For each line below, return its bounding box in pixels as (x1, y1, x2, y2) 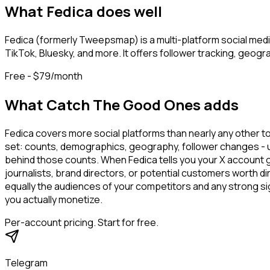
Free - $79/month (5, 69, 83, 83)
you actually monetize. (5, 193, 102, 207)
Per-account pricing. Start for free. (5, 216, 159, 230)
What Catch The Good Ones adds (5, 95, 239, 115)
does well (93, 1, 162, 22)
